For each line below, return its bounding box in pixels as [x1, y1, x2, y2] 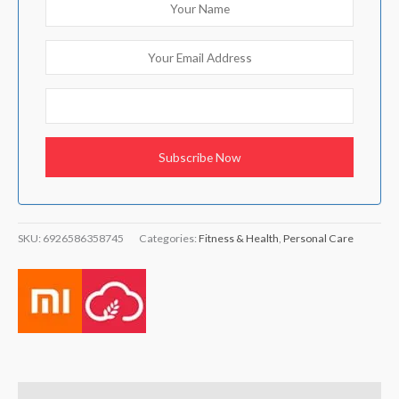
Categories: [139, 231, 199, 245]
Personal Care [283, 231, 354, 245]
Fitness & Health [199, 231, 279, 245]
